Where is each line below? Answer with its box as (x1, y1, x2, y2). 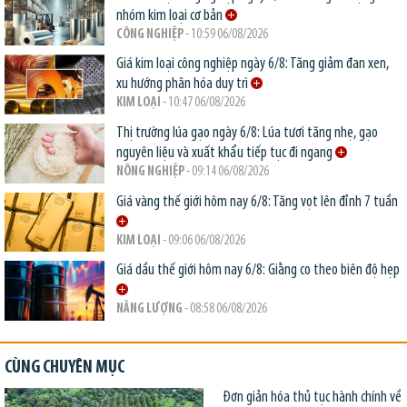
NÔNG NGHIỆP (115, 165, 184, 180)
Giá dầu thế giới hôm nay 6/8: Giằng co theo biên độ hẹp (115, 263, 402, 279)
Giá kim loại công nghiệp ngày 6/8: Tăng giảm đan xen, (115, 56, 389, 73)
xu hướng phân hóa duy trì (115, 76, 251, 93)
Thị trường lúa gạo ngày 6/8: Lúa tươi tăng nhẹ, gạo (115, 125, 378, 142)
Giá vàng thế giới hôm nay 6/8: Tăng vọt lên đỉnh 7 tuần (115, 194, 401, 210)
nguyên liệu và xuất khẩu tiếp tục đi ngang (115, 145, 335, 162)
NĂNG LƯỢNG (115, 303, 183, 317)
